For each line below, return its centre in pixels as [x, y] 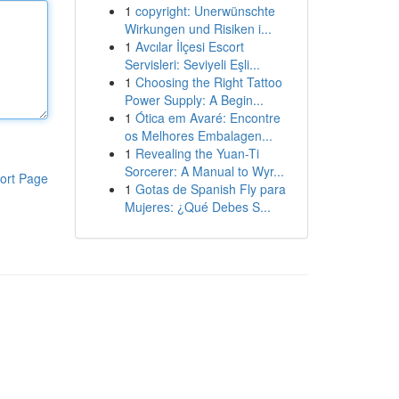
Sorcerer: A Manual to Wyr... [204, 171]
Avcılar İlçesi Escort [189, 46]
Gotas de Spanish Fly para [210, 189]
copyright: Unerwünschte [205, 11]
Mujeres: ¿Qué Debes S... [197, 207]
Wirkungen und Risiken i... [198, 28]
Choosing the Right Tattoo [208, 82]
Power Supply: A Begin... [194, 100]
